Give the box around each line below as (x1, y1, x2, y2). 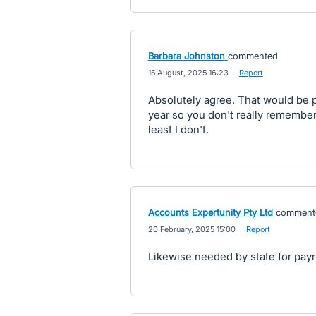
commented (227, 50, 278, 61)
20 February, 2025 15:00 (147, 224, 236, 234)
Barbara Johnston (147, 50, 225, 61)
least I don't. (147, 123, 209, 136)
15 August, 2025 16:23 (147, 68, 229, 78)
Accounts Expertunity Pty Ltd (147, 207, 273, 218)
